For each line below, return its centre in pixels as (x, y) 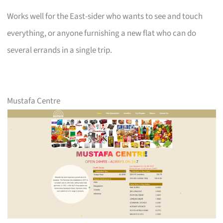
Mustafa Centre (34, 101)
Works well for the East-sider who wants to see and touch (105, 16)
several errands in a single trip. (60, 50)
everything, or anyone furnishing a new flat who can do (102, 33)
